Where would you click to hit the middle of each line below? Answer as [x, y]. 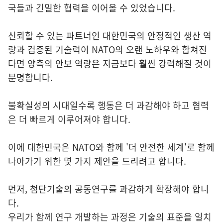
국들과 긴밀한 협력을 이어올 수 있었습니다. [92, 8]
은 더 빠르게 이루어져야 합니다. [69, 119]
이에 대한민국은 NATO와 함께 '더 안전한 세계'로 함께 [111, 147]
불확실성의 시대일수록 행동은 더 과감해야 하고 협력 [109, 106]
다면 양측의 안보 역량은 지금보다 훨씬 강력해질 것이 [110, 64]
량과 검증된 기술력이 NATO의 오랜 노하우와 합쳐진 [108, 50]
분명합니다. [30, 78]
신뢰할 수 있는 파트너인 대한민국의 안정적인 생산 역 [110, 36]
